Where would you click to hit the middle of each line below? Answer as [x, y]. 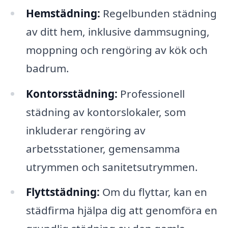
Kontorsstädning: [72, 93]
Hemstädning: [63, 13]
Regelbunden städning [158, 13]
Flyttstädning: [63, 192]
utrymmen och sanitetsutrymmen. [112, 167]
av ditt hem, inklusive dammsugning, [118, 31]
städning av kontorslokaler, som [106, 112]
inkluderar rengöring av [85, 130]
